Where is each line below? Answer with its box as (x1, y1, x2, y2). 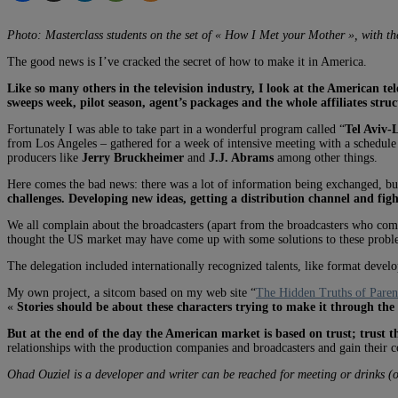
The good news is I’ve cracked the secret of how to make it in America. (7, 54, 367, 68)
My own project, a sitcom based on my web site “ (7, 285, 256, 299)
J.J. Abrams (209, 150, 274, 164)
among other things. (274, 150, 378, 164)
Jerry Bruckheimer (82, 150, 184, 164)
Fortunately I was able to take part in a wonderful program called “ (7, 122, 345, 136)
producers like (7, 150, 82, 164)
